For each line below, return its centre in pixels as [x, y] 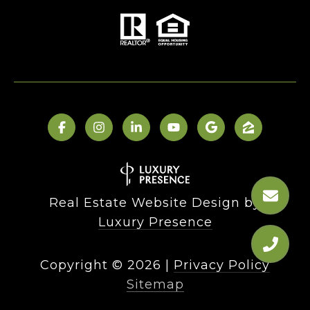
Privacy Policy [222, 265]
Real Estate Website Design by [155, 203]
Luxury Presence [155, 222]
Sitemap [155, 285]
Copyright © [82, 265]
